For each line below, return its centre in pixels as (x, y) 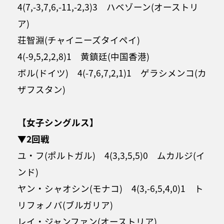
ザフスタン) (41, 89)
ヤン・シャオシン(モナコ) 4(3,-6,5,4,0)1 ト (110, 188)
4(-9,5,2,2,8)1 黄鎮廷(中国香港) (83, 56)
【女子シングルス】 (58, 122)
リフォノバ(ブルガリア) (65, 204)
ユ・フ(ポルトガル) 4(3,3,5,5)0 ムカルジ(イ (111, 155)
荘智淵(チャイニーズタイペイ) (83, 39)
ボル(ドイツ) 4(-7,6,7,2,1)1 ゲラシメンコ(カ (112, 72)
